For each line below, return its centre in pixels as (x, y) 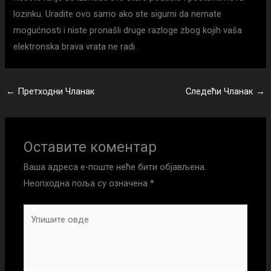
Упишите (41, 212)
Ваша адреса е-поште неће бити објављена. (115, 167)
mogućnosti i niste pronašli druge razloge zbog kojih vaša (128, 30)
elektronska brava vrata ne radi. (75, 46)
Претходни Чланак (55, 92)
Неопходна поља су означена (87, 183)
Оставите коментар (90, 147)
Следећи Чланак (221, 92)
